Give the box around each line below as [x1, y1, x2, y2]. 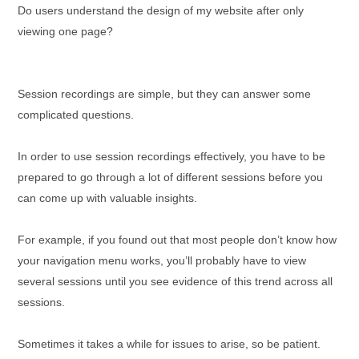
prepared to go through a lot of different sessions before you [18, 170, 323, 184]
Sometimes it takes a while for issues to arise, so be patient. [18, 337, 321, 350]
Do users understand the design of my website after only [18, 3, 304, 17]
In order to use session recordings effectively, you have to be [18, 149, 325, 163]
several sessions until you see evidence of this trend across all [18, 274, 333, 288]
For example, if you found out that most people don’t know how [18, 232, 337, 246]
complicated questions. [18, 107, 134, 121]
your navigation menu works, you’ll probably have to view [18, 253, 306, 267]
